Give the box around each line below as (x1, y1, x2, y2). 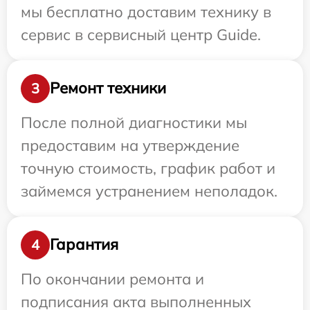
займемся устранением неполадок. (21, 181, 277, 201)
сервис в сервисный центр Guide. (21, 24, 261, 44)
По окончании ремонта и (21, 268, 204, 289)
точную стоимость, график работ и (21, 158, 275, 178)
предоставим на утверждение (21, 135, 239, 155)
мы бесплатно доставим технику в (21, 1, 271, 21)
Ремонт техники (50, 78, 166, 98)
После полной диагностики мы (21, 112, 247, 132)
